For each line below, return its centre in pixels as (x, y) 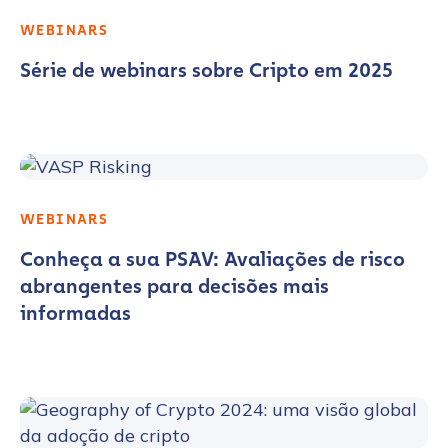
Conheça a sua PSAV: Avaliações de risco (212, 259)
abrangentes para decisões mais (174, 286)
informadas (75, 313)
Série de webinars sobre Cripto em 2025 (206, 70)
